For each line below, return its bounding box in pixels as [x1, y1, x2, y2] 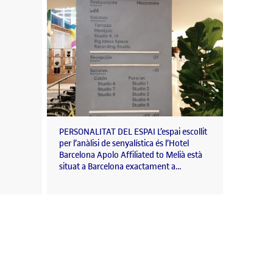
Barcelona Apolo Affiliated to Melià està [59, 149, 202, 161]
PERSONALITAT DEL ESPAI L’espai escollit [59, 126, 207, 138]
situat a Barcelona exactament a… [59, 161, 182, 173]
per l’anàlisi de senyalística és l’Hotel [59, 138, 189, 150]
